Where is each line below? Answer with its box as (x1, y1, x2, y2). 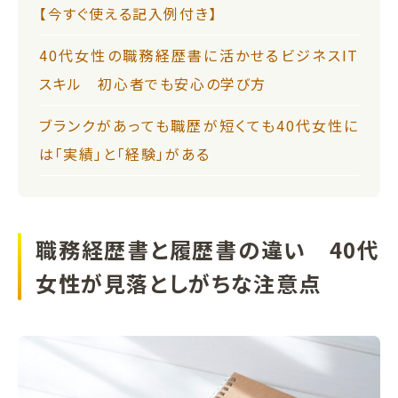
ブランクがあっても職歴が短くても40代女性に (39, 114, 359, 136)
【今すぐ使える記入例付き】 (39, 2, 218, 24)
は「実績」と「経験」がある (39, 142, 211, 164)
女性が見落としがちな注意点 (36, 267, 322, 298)
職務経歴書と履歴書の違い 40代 (36, 233, 380, 265)
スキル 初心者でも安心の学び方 (39, 72, 267, 94)
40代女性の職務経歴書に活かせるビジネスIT (39, 44, 359, 66)
